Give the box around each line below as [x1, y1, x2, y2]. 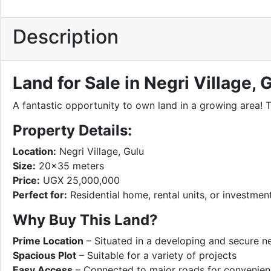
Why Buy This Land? [13, 211, 158, 229]
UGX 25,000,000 [40, 174, 120, 186]
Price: [13, 174, 40, 186]
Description [13, 25, 119, 48]
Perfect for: [13, 189, 67, 201]
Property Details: [13, 122, 132, 139]
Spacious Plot [13, 249, 76, 261]
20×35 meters [36, 160, 104, 172]
